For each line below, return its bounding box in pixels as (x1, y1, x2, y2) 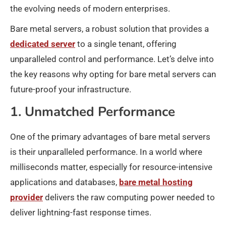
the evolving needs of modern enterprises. (10, 4, 170, 14)
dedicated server (10, 39, 75, 49)
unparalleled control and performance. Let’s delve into (10, 54, 214, 64)
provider (10, 192, 43, 202)
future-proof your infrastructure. (10, 84, 131, 94)
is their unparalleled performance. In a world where (10, 147, 202, 157)
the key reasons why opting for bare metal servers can (10, 69, 216, 79)
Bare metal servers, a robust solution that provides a (10, 24, 209, 34)
